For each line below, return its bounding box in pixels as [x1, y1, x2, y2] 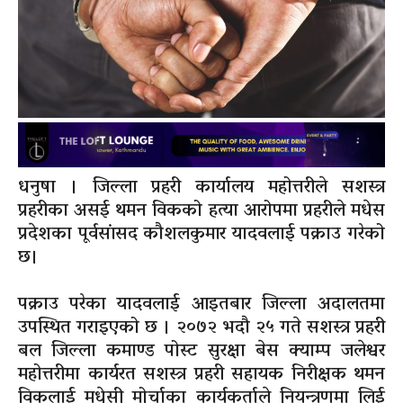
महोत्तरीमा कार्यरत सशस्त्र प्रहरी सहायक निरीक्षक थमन [18, 358, 385, 393]
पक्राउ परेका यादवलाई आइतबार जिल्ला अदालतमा [18, 288, 385, 323]
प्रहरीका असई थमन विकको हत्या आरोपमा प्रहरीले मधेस [18, 194, 385, 229]
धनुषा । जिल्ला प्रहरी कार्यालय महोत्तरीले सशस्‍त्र [18, 171, 385, 206]
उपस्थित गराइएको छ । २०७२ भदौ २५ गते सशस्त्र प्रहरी [18, 311, 385, 346]
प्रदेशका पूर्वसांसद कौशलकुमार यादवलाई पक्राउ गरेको [18, 218, 385, 253]
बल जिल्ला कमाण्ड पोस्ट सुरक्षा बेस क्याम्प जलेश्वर [18, 335, 385, 370]
